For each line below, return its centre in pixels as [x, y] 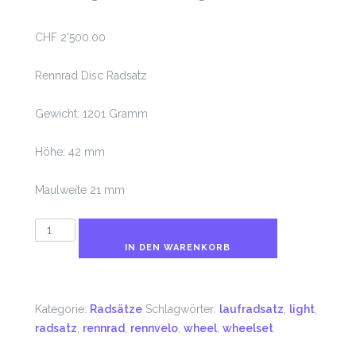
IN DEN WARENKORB [178, 248]
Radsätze [116, 309]
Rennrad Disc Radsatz [91, 75]
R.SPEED [58, 227]
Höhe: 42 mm [70, 152]
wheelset [248, 328]
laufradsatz [252, 309]
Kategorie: [62, 309]
